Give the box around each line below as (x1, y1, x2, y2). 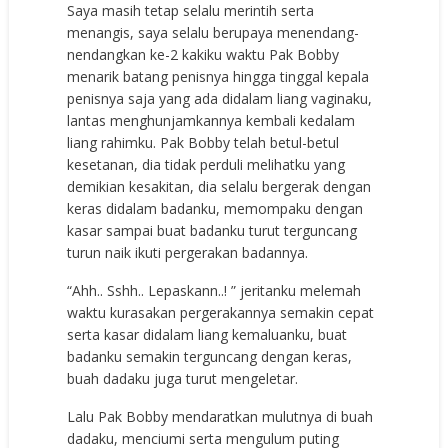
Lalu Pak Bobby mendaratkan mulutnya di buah (67, 407, 374, 427)
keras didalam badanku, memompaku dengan (67, 199, 364, 219)
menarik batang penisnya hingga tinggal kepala (67, 67, 370, 87)
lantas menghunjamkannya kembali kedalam (67, 111, 356, 131)
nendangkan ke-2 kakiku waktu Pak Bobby (67, 45, 340, 65)
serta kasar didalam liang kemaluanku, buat (67, 325, 348, 345)
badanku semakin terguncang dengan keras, (67, 347, 353, 367)
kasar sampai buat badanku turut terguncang (67, 221, 358, 241)
